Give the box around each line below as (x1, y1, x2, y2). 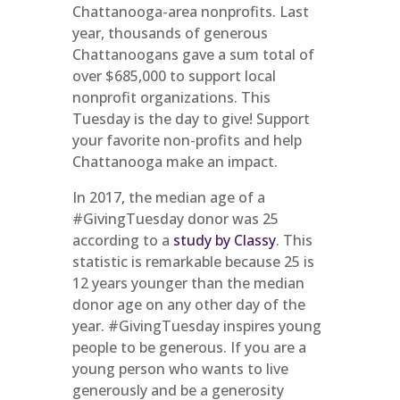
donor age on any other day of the (71, 295, 305, 314)
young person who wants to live (71, 359, 288, 379)
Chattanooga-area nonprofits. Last (71, 2, 309, 21)
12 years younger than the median (71, 273, 304, 293)
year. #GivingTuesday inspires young (71, 316, 321, 336)
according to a (71, 230, 173, 250)
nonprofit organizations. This (71, 87, 271, 107)
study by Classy (172, 230, 276, 250)
